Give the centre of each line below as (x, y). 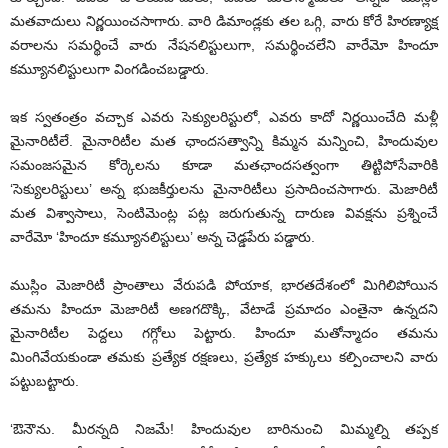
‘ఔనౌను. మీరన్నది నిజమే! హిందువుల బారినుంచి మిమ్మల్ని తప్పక (224, 429)
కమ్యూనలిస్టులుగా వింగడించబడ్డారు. (109, 69)
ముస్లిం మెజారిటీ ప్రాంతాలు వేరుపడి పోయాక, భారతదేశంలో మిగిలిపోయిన (224, 285)
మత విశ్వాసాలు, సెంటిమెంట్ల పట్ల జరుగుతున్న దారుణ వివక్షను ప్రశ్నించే (224, 213)
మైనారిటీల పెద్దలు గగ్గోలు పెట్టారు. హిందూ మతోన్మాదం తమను (224, 333)
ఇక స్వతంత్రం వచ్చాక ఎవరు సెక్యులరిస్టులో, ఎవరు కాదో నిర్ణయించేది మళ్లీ (224, 117)
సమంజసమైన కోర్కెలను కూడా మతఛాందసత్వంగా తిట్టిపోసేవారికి (224, 165)
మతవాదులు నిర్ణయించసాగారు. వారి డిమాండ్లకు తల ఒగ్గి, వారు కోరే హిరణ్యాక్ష (224, 21)
